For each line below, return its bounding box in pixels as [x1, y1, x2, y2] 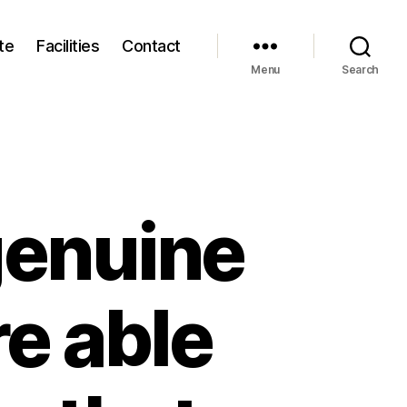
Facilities [36, 35, 100, 55]
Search [341, 63, 380, 76]
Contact [122, 35, 181, 55]
